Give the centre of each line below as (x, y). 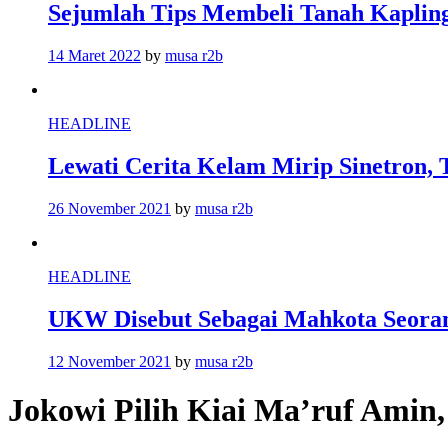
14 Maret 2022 (94, 56)
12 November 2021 (109, 361)
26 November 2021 (109, 209)
